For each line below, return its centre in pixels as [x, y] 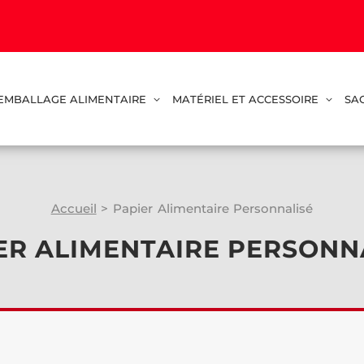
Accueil [74, 208]
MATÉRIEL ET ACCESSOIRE [245, 99]
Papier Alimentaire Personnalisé [213, 208]
